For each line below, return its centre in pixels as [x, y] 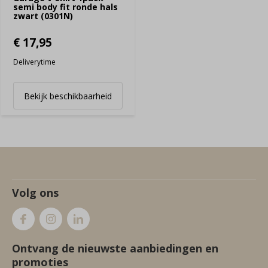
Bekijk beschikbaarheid [68, 96]
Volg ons [35, 192]
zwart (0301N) [43, 16]
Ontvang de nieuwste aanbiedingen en [115, 248]
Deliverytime [34, 62]
